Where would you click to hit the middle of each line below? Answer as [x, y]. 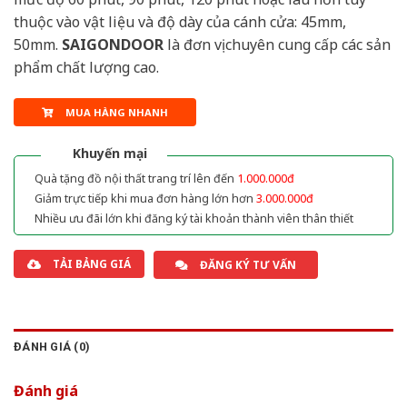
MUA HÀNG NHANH [116, 112]
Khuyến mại [110, 153]
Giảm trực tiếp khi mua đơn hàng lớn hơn [145, 198]
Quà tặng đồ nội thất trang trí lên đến [136, 178]
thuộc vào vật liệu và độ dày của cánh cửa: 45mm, [180, 22]
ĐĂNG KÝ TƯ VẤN [248, 264]
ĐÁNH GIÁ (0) [52, 346]
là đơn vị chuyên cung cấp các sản [277, 45]
